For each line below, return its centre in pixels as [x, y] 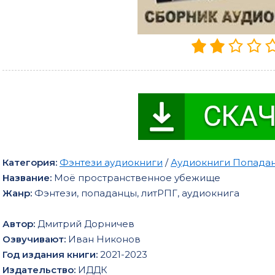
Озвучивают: [35, 239]
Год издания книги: [51, 254]
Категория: [30, 162]
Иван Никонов [104, 239]
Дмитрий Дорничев [86, 223]
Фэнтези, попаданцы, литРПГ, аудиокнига [137, 193]
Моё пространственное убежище [137, 177]
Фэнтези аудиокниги [111, 162]
